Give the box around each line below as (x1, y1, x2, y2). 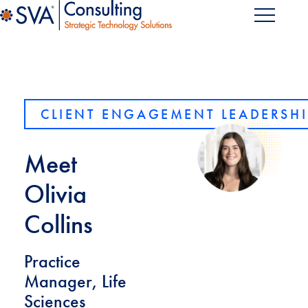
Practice (24, 250, 80, 272)
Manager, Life (24, 270, 126, 292)
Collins (24, 208, 93, 240)
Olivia (24, 177, 87, 210)
